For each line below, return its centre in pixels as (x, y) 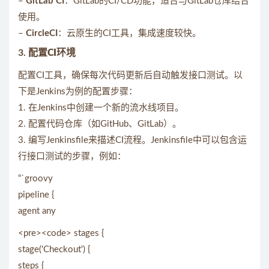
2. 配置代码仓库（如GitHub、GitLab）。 (100, 124)
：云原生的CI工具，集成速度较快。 (129, 33)
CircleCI (42, 33)
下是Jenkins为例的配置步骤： (78, 92)
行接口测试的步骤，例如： (72, 156)
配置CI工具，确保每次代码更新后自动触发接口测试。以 (130, 75)
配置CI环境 (52, 53)
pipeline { (36, 195)
